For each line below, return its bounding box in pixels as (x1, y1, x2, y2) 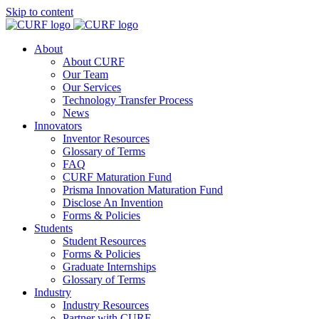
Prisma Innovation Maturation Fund (63, 184, 223, 196)
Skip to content (6, 6, 73, 18)
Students (34, 222, 73, 234)
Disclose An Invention (63, 197, 163, 209)
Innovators (34, 120, 82, 132)
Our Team (63, 68, 108, 80)
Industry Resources (63, 299, 149, 311)
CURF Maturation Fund (63, 171, 172, 183)
